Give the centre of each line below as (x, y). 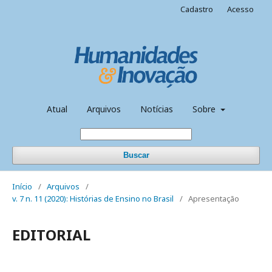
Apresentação (214, 198)
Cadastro (197, 9)
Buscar (136, 155)
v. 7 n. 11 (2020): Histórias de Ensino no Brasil (93, 198)
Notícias (157, 109)
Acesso (240, 9)
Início (22, 186)
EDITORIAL (51, 234)
